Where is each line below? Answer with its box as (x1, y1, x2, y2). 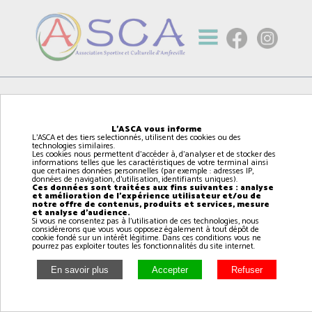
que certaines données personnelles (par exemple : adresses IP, (31, 164, 253, 178)
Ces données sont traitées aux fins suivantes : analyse (31, 181, 274, 195)
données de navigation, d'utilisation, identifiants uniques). (31, 173, 237, 187)
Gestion (35, 105, 100, 139)
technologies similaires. (31, 139, 115, 153)
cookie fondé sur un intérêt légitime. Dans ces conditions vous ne (31, 231, 261, 245)
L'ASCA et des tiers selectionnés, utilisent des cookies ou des (31, 131, 241, 145)
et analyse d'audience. (31, 206, 130, 220)
